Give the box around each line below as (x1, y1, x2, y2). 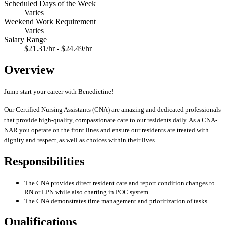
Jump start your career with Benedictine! (4, 87, 114, 95)
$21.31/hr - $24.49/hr (24, 44, 92, 53)
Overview (4, 63, 54, 76)
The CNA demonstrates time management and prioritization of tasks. (24, 197, 209, 205)
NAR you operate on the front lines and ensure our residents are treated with (4, 126, 209, 134)
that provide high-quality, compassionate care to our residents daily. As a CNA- (4, 116, 217, 124)
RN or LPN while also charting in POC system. (24, 188, 150, 196)
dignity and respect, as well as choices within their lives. (4, 136, 158, 144)
